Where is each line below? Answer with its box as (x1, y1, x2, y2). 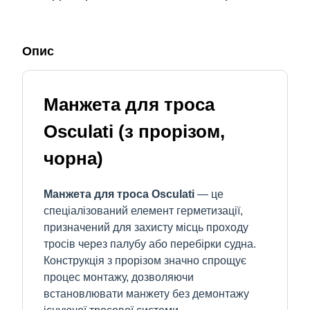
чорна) (44, 148, 103, 170)
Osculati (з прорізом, (44, 121, 225, 143)
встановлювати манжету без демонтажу (44, 288, 249, 300)
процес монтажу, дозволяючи (44, 271, 194, 284)
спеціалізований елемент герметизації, (44, 205, 243, 217)
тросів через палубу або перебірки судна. (44, 238, 256, 250)
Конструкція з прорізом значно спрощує (44, 255, 246, 267)
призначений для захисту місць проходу (44, 221, 248, 234)
